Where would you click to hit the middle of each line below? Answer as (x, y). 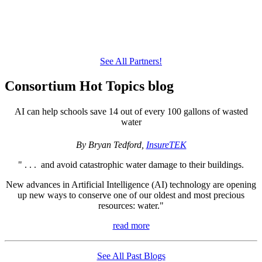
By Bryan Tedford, (111, 145)
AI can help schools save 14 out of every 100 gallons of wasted (131, 111)
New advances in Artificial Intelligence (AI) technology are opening (131, 185)
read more (131, 226)
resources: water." (131, 206)
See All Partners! (131, 61)
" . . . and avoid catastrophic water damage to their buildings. (131, 165)
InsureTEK (166, 145)
